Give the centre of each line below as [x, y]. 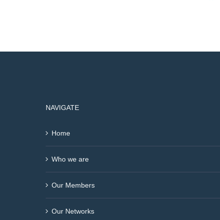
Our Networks [73, 211]
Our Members [73, 185]
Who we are [70, 159]
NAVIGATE [63, 108]
